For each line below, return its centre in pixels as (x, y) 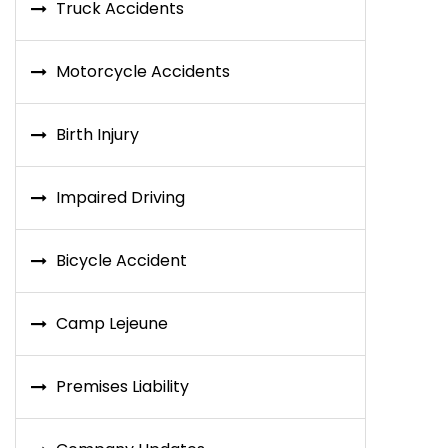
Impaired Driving (120, 197)
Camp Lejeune (111, 323)
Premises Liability (122, 386)
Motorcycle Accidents (142, 71)
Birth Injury (97, 134)
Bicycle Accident (121, 260)
